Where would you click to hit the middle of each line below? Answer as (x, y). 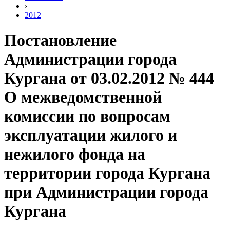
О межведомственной (83, 97)
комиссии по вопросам (87, 116)
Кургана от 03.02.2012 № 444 (109, 78)
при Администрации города (106, 192)
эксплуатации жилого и (91, 135)
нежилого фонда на (75, 154)
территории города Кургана (107, 173)
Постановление (60, 40)
